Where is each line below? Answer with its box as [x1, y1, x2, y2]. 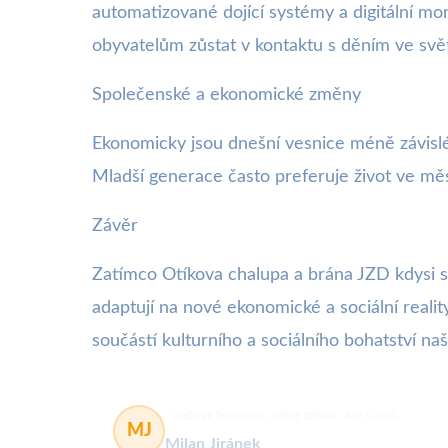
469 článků [345, 410, 397, 421]
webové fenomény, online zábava [174, 410, 336, 421]
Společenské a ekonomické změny [92, 86, 361, 104]
